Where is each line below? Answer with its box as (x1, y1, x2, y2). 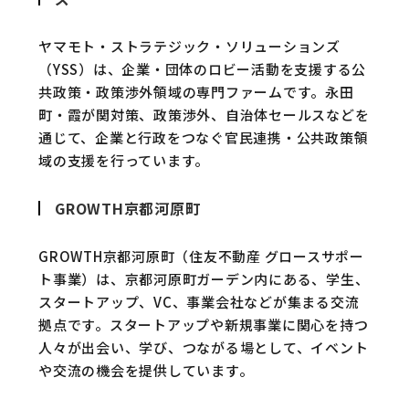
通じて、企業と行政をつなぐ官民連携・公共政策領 (38, 128, 369, 147)
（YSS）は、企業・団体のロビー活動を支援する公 (38, 59, 366, 79)
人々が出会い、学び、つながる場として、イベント (38, 338, 369, 357)
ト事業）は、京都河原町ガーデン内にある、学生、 (38, 269, 370, 288)
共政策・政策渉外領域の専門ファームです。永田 (38, 82, 354, 101)
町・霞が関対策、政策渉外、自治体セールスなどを (38, 105, 370, 124)
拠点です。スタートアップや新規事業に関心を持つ (38, 315, 369, 334)
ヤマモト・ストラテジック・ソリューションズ (38, 37, 341, 56)
